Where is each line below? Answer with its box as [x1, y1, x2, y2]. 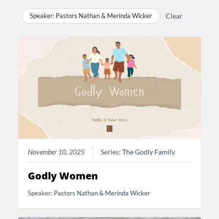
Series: [101, 148, 123, 156]
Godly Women [28, 169, 98, 183]
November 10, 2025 [28, 148, 85, 156]
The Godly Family [122, 148, 175, 156]
